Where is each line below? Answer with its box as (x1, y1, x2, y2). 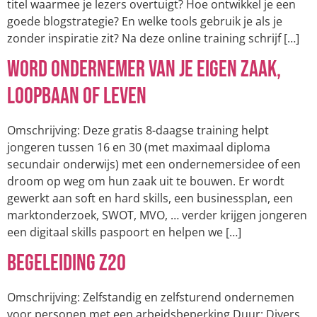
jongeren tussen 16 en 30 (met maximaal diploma (7, 139, 270, 155)
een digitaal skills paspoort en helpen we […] (7, 224, 241, 240)
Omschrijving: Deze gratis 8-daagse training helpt (7, 122, 269, 138)
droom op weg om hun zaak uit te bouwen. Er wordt (7, 173, 284, 189)
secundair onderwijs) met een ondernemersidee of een (7, 156, 301, 172)
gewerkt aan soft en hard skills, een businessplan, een (7, 190, 293, 206)
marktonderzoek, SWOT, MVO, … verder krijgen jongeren (7, 207, 307, 223)
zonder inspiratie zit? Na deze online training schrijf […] (7, 30, 299, 46)
